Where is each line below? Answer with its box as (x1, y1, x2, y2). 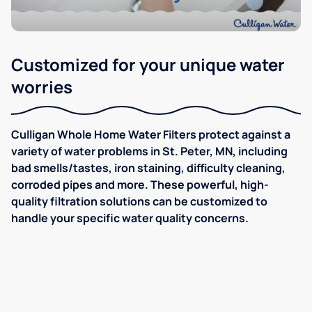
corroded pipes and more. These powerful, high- (11, 176, 269, 192)
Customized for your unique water (11, 52, 285, 76)
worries (11, 75, 72, 98)
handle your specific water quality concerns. (11, 210, 249, 226)
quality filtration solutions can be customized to (11, 193, 267, 209)
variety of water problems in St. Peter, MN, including (11, 143, 288, 159)
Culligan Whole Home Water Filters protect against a (11, 126, 290, 142)
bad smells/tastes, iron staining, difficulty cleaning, (11, 159, 286, 175)
